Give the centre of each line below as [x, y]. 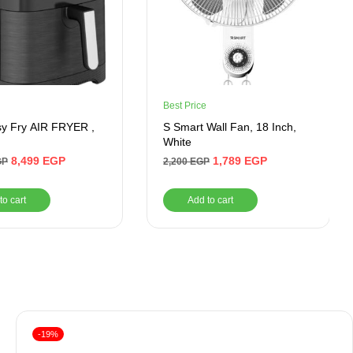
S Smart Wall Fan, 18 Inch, [230, 127]
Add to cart [210, 200]
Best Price [185, 106]
